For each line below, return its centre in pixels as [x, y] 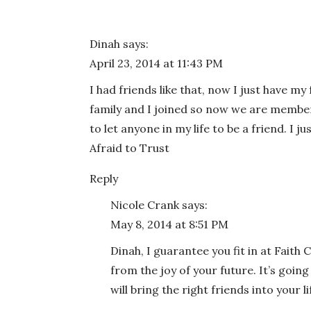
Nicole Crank [145, 205]
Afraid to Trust [129, 148]
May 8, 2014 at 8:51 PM [169, 224]
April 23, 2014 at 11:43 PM [156, 63]
